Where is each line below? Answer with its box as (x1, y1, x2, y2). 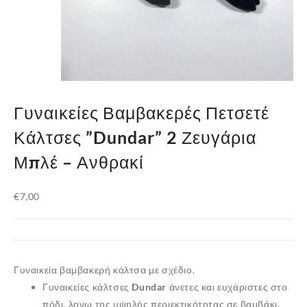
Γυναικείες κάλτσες (42, 281, 132, 293)
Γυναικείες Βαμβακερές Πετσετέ (14, 102, 269, 123)
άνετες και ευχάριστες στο (167, 281, 288, 293)
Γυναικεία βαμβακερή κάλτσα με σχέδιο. (14, 264, 195, 276)
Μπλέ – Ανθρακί (14, 151, 144, 173)
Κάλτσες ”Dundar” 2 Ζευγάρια (14, 127, 256, 148)
